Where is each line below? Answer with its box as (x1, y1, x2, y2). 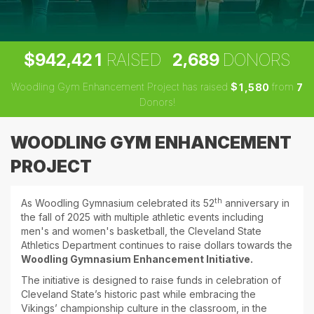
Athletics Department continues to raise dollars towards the (21, 239, 292, 252)
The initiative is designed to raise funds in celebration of (21, 274, 281, 287)
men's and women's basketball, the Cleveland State (21, 225, 261, 238)
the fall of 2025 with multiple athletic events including (21, 211, 264, 224)
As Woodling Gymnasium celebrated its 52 (21, 197, 214, 210)
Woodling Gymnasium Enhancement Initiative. (21, 253, 257, 266)
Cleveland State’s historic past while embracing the (21, 288, 256, 301)
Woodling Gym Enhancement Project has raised (11, 81, 231, 93)
